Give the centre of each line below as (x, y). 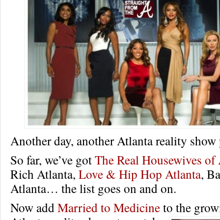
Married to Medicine (109, 207)
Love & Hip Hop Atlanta (140, 174)
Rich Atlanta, (44, 174)
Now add (34, 207)
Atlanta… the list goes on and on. (93, 188)
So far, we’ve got (53, 160)
